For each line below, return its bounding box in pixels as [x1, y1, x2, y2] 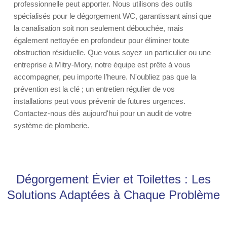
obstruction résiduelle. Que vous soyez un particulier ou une [14, 48, 211, 57]
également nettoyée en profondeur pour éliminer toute [14, 36, 189, 45]
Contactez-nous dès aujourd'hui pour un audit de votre [14, 109, 192, 118]
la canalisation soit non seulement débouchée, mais [14, 24, 183, 32]
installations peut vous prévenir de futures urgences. [14, 97, 185, 105]
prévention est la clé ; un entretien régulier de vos [14, 85, 175, 93]
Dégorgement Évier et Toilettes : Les [16, 172, 211, 186]
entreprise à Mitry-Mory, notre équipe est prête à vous [14, 60, 191, 69]
